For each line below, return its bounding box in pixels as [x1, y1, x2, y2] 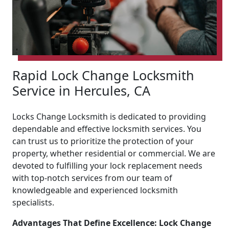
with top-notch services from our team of [12, 172, 172, 184]
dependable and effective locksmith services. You [12, 123, 201, 134]
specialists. [12, 196, 54, 208]
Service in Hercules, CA [12, 81, 150, 99]
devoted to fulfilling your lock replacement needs [12, 159, 202, 171]
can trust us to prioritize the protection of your [12, 135, 194, 147]
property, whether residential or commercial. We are [12, 147, 215, 159]
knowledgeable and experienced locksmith [12, 184, 178, 196]
